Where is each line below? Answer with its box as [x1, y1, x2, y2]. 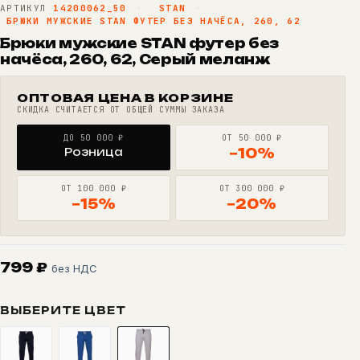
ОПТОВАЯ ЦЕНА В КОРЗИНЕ [17, 91, 234, 105]
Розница [64, 145, 124, 159]
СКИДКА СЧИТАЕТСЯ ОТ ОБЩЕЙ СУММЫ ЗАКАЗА [17, 104, 225, 116]
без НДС [51, 263, 96, 276]
